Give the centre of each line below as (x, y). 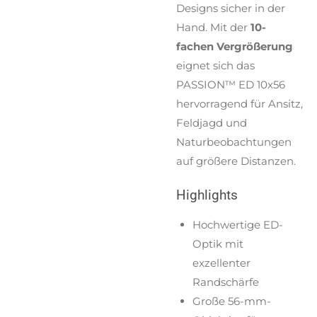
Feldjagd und (212, 122)
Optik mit (218, 244)
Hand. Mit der (213, 27)
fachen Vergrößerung (235, 46)
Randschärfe (225, 282)
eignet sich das (215, 65)
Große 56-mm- (231, 301)
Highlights (207, 195)
